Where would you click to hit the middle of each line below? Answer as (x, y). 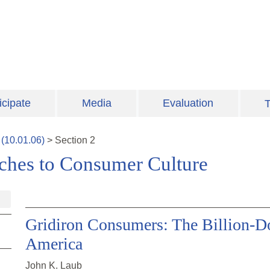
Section (72, 140)
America (54, 244)
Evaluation (188, 103)
